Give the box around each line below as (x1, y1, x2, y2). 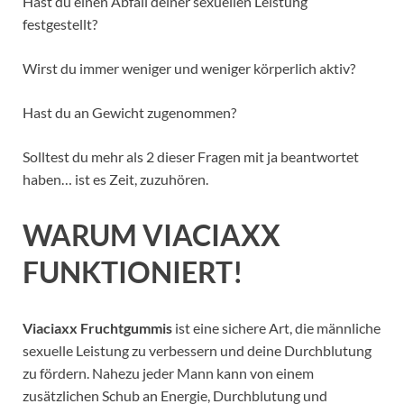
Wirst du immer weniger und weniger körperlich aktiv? (23, 59, 355, 77)
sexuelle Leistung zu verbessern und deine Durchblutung (23, 341, 372, 359)
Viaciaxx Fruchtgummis (23, 318, 172, 336)
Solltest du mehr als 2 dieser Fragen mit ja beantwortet (23, 147, 359, 165)
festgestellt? (23, 14, 97, 32)
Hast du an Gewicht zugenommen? (23, 103, 236, 121)
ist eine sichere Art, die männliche (172, 318, 381, 336)
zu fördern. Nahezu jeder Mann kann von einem (23, 363, 314, 381)
